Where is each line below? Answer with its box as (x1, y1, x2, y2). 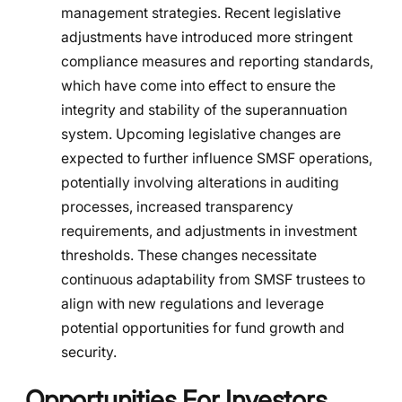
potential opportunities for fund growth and (61, 319, 345, 336)
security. (61, 343, 117, 361)
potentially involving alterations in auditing (61, 173, 339, 191)
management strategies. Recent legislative (61, 4, 341, 22)
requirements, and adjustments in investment (61, 222, 357, 240)
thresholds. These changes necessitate (61, 246, 317, 264)
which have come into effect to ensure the (61, 76, 336, 94)
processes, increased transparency (61, 197, 293, 215)
